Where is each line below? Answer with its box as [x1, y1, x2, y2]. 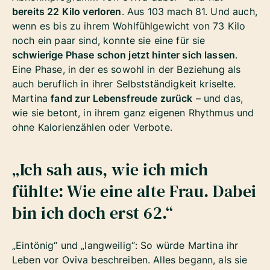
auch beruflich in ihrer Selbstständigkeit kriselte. [12, 78, 236, 90]
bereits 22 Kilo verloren [12, 5, 122, 18]
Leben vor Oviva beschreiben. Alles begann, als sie [12, 254, 248, 266]
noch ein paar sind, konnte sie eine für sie [12, 34, 206, 47]
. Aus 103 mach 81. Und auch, [121, 5, 257, 18]
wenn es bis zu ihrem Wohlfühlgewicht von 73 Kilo [12, 20, 246, 33]
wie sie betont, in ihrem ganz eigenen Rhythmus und [12, 107, 254, 119]
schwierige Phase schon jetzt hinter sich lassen [12, 49, 236, 61]
